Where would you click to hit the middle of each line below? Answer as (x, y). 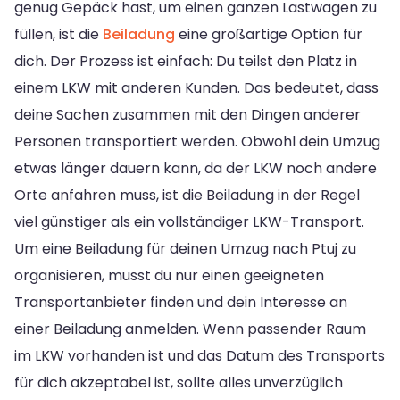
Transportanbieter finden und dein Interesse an (181, 302)
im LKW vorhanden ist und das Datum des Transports (200, 355)
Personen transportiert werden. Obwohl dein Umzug (197, 141)
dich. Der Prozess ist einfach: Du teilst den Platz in (186, 61)
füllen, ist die (58, 34)
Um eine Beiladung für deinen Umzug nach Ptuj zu (185, 248)
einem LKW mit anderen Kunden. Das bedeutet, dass (196, 87)
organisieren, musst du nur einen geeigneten (169, 275)
